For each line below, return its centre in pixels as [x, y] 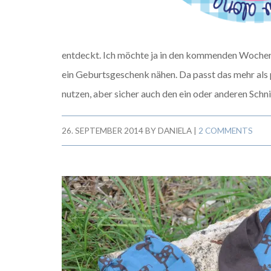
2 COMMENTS [226, 131]
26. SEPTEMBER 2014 [103, 131]
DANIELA [175, 131]
